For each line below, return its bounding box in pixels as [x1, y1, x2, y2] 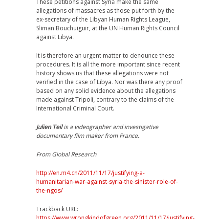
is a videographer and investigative [62, 123, 158, 131]
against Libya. [36, 33, 74, 42]
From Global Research [36, 150, 96, 159]
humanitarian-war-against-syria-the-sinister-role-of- [36, 177, 178, 186]
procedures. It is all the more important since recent [36, 60, 180, 69]
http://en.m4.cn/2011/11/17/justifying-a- [36, 169, 145, 177]
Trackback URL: [36, 205, 78, 214]
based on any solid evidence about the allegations [36, 87, 175, 95]
